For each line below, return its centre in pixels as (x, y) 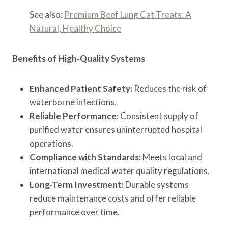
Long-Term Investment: (77, 184)
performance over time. (75, 212)
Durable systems (156, 184)
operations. (51, 143)
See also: (47, 14)
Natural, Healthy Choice (75, 28)
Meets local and (172, 157)
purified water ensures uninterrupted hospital (116, 129)
